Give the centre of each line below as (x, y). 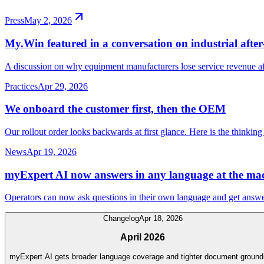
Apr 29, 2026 (63, 86)
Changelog (121, 219)
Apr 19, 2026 (52, 151)
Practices (21, 86)
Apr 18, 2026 (161, 219)
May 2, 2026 (48, 21)
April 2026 (143, 237)
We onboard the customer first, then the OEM (115, 109)
